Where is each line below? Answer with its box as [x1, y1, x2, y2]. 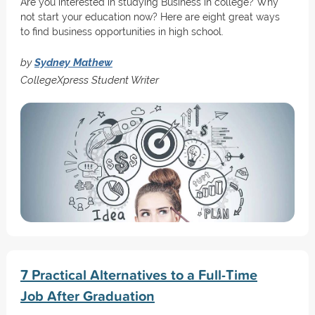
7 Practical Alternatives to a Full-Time [20, 264, 257, 285]
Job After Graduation [20, 285, 155, 306]
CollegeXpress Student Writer [20, 74, 159, 86]
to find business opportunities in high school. [20, 26, 224, 37]
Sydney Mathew [34, 56, 112, 68]
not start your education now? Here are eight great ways [20, 11, 280, 22]
